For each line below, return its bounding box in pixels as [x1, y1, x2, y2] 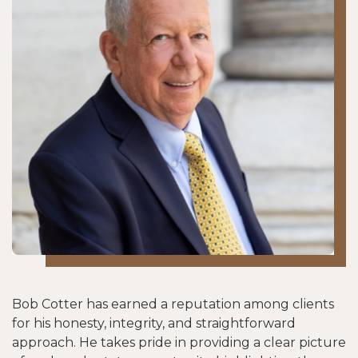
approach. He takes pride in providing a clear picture [12, 335, 346, 351]
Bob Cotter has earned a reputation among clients [12, 296, 334, 312]
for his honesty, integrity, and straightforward [12, 316, 296, 332]
